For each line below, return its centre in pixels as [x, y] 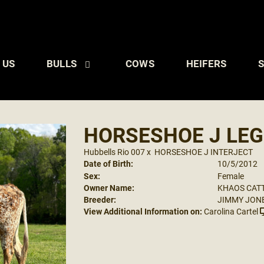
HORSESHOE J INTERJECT [203, 152]
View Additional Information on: [143, 211]
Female [231, 176]
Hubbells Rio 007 [114, 152]
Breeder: [100, 199]
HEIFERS [206, 63]
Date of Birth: [108, 164]
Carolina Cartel [231, 211]
